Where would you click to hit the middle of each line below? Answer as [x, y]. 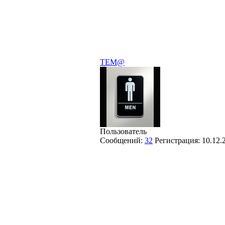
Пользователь [123, 131]
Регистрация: [178, 140]
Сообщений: [122, 140]
